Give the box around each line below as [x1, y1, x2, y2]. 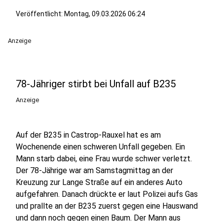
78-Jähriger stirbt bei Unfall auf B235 [16, 78, 176, 90]
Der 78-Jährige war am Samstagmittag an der [16, 166, 173, 175]
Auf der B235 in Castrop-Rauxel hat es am [16, 130, 161, 140]
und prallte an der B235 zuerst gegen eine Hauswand [16, 201, 198, 211]
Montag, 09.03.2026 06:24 [64, 10, 145, 18]
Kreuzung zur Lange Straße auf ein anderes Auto [16, 178, 183, 187]
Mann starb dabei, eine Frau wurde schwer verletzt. [16, 154, 192, 163]
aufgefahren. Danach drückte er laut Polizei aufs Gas [16, 189, 198, 199]
